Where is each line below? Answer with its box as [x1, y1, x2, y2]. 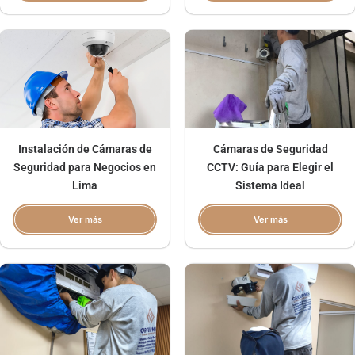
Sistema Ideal [235, 179, 305, 193]
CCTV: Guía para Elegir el [207, 161, 334, 174]
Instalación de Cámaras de [17, 143, 152, 156]
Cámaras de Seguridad [212, 143, 328, 156]
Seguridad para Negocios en [13, 161, 156, 174]
